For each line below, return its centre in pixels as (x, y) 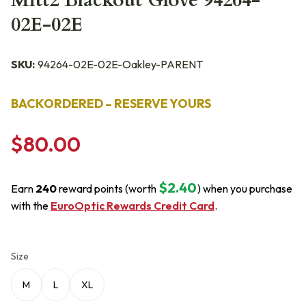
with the (31, 206)
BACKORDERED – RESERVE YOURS (111, 103)
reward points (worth (107, 189)
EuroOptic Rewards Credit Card (133, 206)
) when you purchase (245, 189)
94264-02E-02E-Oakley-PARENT (120, 64)
